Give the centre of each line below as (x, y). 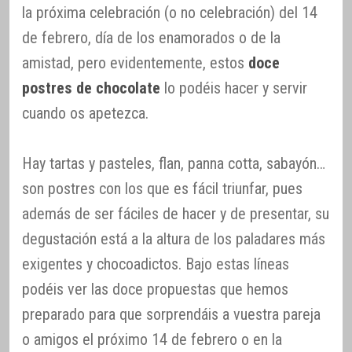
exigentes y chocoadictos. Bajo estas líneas (156, 264)
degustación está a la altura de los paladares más (174, 238)
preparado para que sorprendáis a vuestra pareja (171, 314)
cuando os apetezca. (85, 113)
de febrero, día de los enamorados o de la (151, 37)
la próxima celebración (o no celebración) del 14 (170, 12)
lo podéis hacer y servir (234, 88)
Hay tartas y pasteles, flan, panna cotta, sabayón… (174, 163)
